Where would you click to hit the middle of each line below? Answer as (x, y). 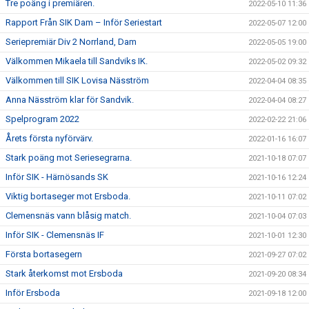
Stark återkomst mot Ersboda (64, 273)
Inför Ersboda (33, 293)
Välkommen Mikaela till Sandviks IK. (77, 61)
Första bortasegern (44, 254)
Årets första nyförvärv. (49, 138)
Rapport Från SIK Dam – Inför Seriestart (84, 22)
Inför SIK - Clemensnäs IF (55, 235)
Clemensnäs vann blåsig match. (68, 216)
